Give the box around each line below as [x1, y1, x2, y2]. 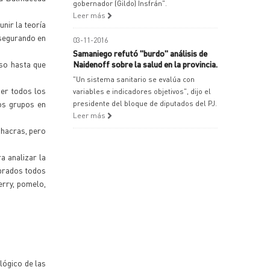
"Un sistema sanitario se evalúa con [73, 75, 195, 84]
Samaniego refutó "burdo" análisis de [73, 48, 207, 58]
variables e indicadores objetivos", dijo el [73, 87, 211, 96]
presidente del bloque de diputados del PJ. [73, 99, 217, 108]
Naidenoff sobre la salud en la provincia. [73, 58, 218, 69]
